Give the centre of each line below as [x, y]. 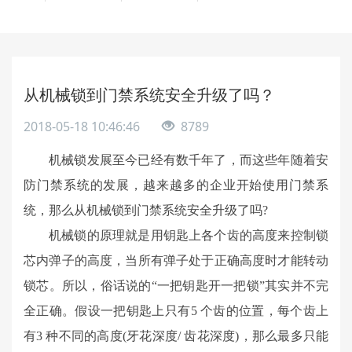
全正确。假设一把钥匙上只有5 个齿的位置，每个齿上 [176, 311]
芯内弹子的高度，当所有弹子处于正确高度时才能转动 [176, 260]
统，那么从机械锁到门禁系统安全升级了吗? [146, 210]
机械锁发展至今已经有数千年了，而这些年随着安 [189, 160]
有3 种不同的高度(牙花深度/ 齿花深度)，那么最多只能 [176, 336]
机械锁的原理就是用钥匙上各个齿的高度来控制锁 [189, 235]
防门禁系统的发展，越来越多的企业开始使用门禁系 [176, 185]
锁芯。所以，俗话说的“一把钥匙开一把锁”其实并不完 [176, 286]
